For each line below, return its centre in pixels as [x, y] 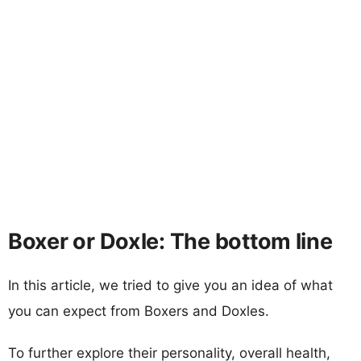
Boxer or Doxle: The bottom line [170, 241]
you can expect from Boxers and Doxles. [139, 311]
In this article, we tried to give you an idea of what [170, 285]
